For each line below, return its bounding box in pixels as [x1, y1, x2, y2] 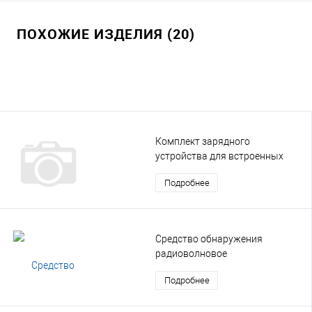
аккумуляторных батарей [155, 164, 272, 176]
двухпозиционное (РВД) [155, 262, 264, 274]
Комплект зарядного [155, 135, 250, 147]
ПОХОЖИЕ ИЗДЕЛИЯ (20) [17, 24, 195, 43]
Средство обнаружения [155, 233, 263, 244]
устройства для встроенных [155, 150, 283, 162]
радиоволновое [155, 247, 227, 259]
